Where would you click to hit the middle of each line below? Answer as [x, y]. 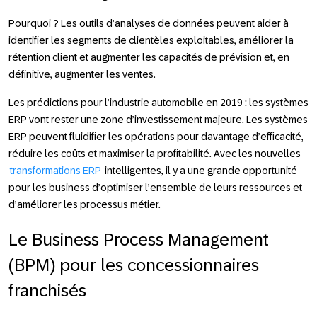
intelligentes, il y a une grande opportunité [200, 170]
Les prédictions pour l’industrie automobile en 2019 [126, 102]
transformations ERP [56, 170]
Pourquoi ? [34, 23]
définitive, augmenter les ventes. [82, 74]
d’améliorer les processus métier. [85, 204]
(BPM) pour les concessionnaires [134, 265]
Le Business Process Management [139, 239]
